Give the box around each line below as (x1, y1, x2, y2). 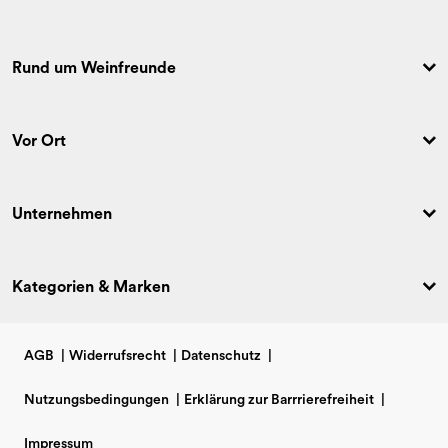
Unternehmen (12, 205, 112, 222)
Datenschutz (181, 349, 261, 364)
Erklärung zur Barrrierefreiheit (184, 393, 374, 408)
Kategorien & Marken (12, 278, 170, 295)
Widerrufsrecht (69, 349, 166, 364)
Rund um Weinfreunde (12, 59, 176, 76)
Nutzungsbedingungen (24, 393, 169, 408)
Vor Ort (12, 132, 66, 149)
